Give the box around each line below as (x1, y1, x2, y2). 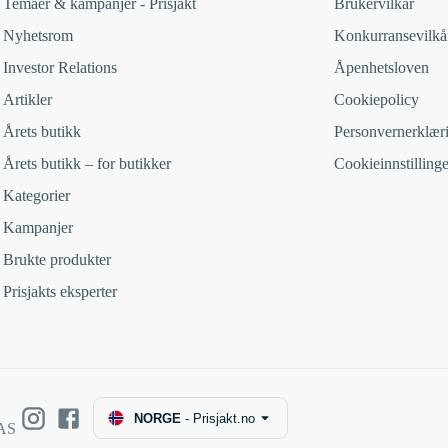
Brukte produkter (3, 251, 111, 268)
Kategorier (3, 187, 70, 204)
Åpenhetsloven (334, 59, 429, 76)
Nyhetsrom (3, 27, 73, 44)
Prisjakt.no (193, 410, 255, 426)
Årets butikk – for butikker (3, 155, 171, 172)
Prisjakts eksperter (3, 283, 117, 300)
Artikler (3, 91, 52, 108)
